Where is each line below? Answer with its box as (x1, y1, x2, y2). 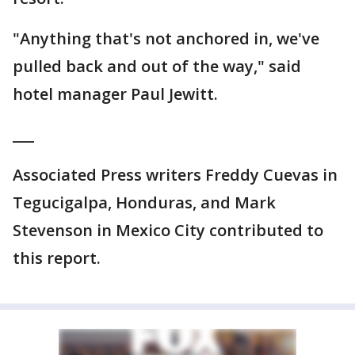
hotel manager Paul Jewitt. (13, 83, 218, 105)
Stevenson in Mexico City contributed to (13, 219, 323, 242)
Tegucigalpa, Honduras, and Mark (13, 192, 276, 214)
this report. (13, 247, 101, 269)
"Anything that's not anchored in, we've (13, 28, 319, 50)
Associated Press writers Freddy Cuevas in (13, 164, 338, 186)
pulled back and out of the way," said (13, 55, 301, 78)
